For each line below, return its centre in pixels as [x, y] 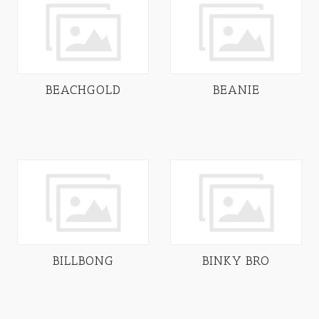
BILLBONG [83, 260]
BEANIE [236, 90]
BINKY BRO [236, 260]
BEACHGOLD [83, 90]
